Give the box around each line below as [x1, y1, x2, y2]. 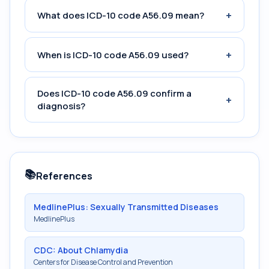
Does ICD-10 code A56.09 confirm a [37, 87, 192, 100]
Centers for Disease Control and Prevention [34, 257, 173, 267]
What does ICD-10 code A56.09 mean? [37, 8, 204, 22]
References [36, 169, 92, 183]
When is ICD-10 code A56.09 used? [37, 48, 189, 61]
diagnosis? [37, 100, 85, 112]
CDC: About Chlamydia [34, 244, 128, 256]
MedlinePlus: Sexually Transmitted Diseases [34, 201, 219, 213]
